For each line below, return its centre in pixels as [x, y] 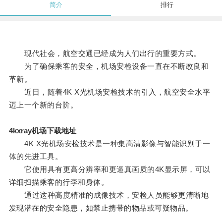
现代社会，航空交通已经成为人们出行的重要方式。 [105, 54]
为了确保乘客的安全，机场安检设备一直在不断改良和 [109, 66]
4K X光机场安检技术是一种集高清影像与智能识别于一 [110, 144]
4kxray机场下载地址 [42, 131]
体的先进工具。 [36, 157]
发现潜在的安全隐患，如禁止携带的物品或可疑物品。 [101, 208]
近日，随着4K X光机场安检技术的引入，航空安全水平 [110, 92]
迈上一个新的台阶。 [43, 105]
